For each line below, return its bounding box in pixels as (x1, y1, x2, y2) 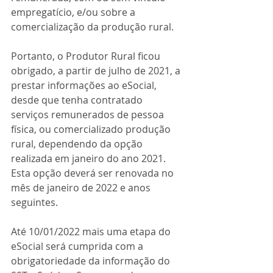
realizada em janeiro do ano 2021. (11, 152, 168, 165)
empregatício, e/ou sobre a (11, 5, 138, 19)
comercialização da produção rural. (11, 20, 174, 34)
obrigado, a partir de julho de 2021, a (11, 64, 183, 77)
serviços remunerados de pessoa (11, 108, 166, 121)
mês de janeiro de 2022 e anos (11, 181, 153, 194)
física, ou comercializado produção (11, 122, 173, 136)
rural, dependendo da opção (11, 137, 145, 151)
